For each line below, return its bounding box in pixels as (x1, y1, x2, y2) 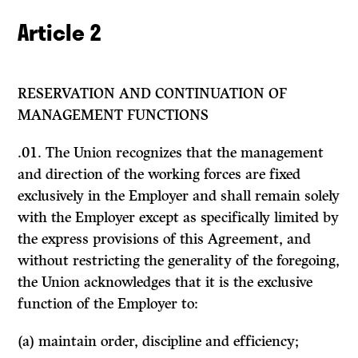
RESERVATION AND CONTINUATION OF (18, 85, 288, 103)
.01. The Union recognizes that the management (18, 144, 324, 162)
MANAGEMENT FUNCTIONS (18, 106, 209, 125)
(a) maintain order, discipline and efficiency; (18, 332, 300, 351)
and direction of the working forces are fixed (18, 165, 301, 184)
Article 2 (18, 14, 102, 50)
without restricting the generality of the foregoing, (18, 252, 340, 270)
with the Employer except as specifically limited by (18, 209, 340, 227)
